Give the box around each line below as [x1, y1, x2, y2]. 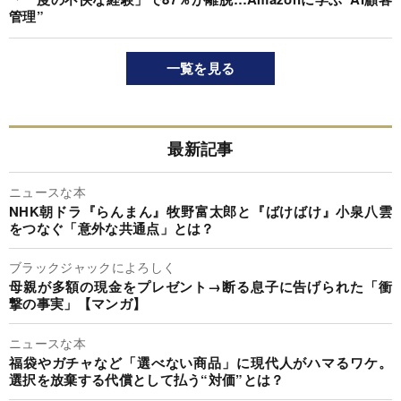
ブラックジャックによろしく [9, 258, 176, 277]
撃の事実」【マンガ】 [9, 294, 147, 314]
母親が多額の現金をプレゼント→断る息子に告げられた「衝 [9, 277, 392, 297]
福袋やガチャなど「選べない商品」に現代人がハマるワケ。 [9, 352, 392, 372]
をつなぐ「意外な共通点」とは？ [9, 218, 215, 238]
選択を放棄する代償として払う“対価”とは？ [9, 369, 285, 389]
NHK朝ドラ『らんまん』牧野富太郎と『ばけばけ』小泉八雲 [9, 200, 392, 221]
